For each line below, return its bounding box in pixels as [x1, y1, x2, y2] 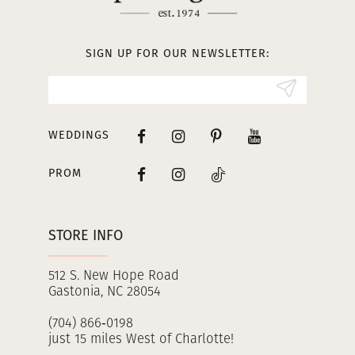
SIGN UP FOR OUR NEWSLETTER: [85, 46, 270, 60]
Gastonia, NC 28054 [48, 285, 161, 300]
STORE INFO [48, 227, 123, 245]
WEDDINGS [48, 128, 109, 143]
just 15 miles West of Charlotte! [48, 333, 234, 347]
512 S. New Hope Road [48, 269, 179, 284]
